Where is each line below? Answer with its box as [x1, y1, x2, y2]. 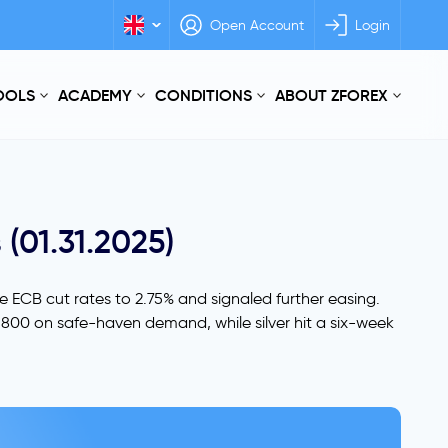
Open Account [210, 16, 304, 34]
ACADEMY [58, 85, 132, 105]
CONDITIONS [155, 85, 252, 105]
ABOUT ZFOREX [275, 85, 388, 105]
